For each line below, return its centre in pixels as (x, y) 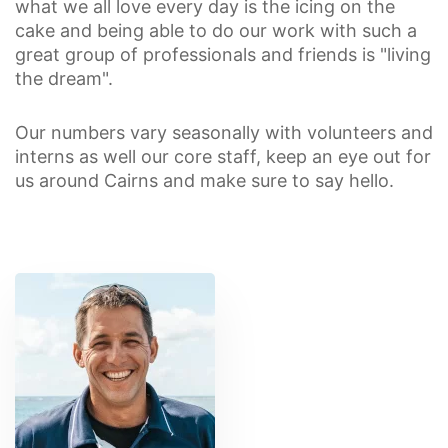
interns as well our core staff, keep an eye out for (223, 156)
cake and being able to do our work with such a (216, 30)
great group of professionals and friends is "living (223, 54)
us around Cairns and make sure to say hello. (204, 180)
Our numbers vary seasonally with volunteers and (224, 132)
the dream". (64, 78)
